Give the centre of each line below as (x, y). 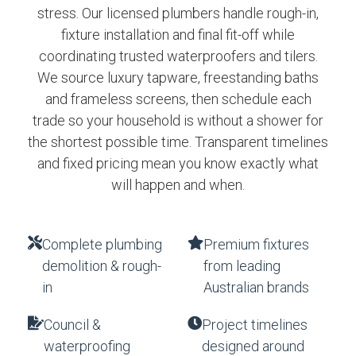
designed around (253, 346)
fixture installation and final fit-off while (178, 35)
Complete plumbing (102, 244)
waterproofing (87, 346)
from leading (242, 266)
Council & (72, 325)
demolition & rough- (102, 266)
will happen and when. (178, 185)
